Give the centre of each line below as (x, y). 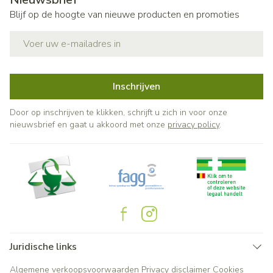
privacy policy (193, 125)
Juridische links (43, 247)
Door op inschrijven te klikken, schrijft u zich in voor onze (119, 112)
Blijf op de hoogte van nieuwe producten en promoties (125, 15)
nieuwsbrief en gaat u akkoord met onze (89, 125)
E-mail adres (38, 37)
